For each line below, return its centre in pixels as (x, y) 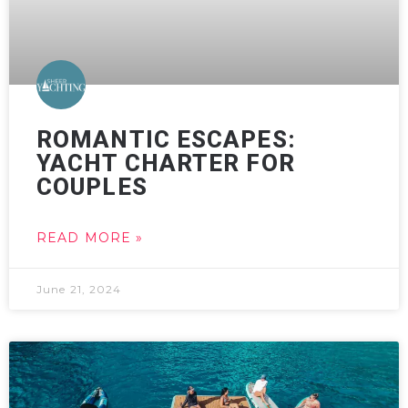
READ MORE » (90, 238)
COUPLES (92, 187)
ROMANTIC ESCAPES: (166, 139)
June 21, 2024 (79, 289)
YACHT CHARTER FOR (166, 163)
